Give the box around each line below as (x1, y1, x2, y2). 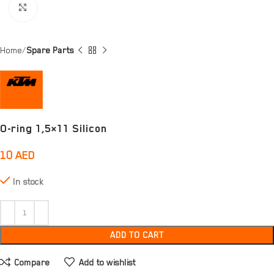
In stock (13, 177, 43, 187)
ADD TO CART (110, 230, 164, 240)
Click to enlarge (36, 3, 87, 13)
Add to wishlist (78, 257, 136, 267)
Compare (14, 257, 50, 267)
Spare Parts (26, 45, 74, 55)
